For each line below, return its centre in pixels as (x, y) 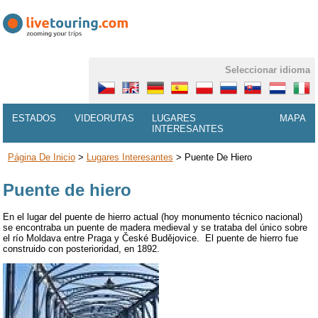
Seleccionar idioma (268, 70)
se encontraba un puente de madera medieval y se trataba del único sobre (155, 227)
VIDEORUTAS (104, 118)
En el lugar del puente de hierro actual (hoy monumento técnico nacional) (153, 216)
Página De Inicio (41, 158)
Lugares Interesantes (130, 158)
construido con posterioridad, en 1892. (82, 248)
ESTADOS (34, 118)
